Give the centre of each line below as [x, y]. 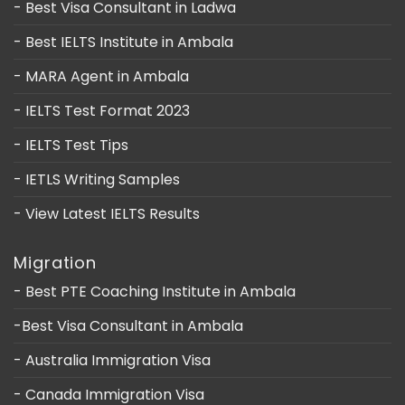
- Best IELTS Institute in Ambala [123, 42]
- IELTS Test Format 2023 [102, 111]
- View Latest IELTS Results [107, 214]
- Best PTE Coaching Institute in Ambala [155, 292]
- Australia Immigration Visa [112, 361]
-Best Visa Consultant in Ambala [128, 326]
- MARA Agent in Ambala [101, 77]
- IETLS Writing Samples [97, 180]
